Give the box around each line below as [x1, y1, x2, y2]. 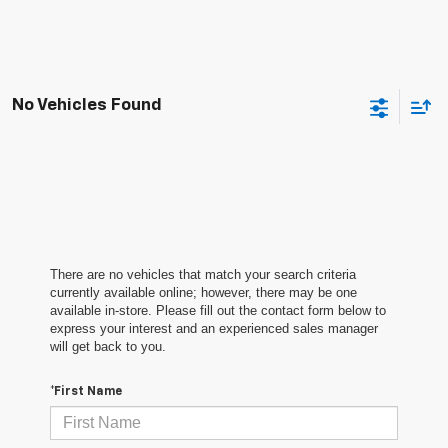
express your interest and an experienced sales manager [50, 320, 378, 336]
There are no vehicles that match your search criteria [50, 266, 356, 282]
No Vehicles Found [12, 97, 162, 115]
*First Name [50, 385, 122, 398]
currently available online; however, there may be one [50, 284, 357, 300]
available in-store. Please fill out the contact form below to [50, 302, 386, 318]
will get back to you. [50, 338, 166, 354]
